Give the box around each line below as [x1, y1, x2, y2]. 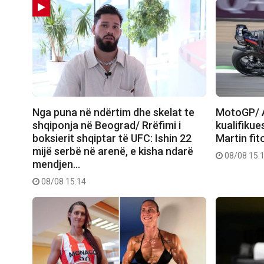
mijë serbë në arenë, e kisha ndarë [32, 145, 193, 158]
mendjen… [32, 158, 80, 171]
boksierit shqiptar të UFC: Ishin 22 [32, 132, 192, 145]
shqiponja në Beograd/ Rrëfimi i [32, 119, 181, 132]
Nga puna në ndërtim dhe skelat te [32, 106, 194, 119]
